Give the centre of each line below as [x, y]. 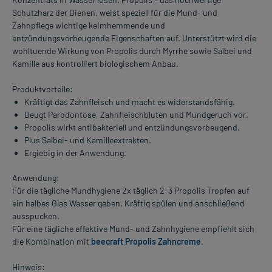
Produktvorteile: [42, 89]
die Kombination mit [52, 242]
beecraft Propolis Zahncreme [146, 242]
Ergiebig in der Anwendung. [75, 153]
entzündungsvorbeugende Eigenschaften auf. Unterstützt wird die [134, 38]
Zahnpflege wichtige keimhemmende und [89, 25]
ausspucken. [36, 216]
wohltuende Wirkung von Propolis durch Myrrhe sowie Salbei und [132, 51]
